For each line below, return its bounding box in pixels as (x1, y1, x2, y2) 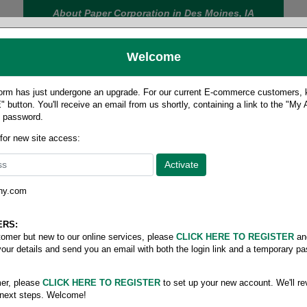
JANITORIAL (83, 121, 146, 132)
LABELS (16, 121, 56, 132)
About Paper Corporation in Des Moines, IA (53, 8, 254, 19)
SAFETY (250, 121, 292, 132)
